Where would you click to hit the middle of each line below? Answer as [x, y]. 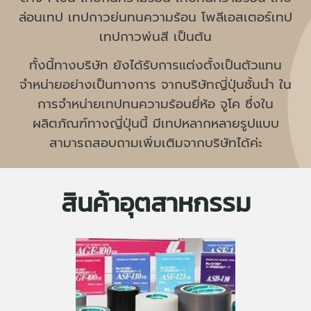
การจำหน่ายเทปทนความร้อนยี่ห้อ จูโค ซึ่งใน [155, 104]
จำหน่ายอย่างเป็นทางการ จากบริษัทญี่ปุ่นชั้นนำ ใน [155, 84]
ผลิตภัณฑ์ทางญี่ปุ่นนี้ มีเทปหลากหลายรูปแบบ [155, 123]
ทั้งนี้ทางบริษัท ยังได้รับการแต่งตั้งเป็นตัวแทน [155, 65]
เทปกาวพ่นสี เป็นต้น [155, 36]
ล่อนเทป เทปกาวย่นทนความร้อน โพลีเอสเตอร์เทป [155, 17]
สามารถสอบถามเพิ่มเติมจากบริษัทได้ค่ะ [155, 143]
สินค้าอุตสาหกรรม [155, 202]
